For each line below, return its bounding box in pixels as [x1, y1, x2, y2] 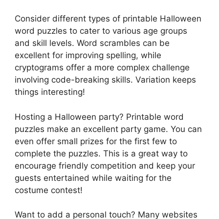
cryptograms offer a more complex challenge [15, 63, 190, 73]
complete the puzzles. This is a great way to [15, 148, 188, 158]
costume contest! [15, 185, 83, 195]
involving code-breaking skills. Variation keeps [15, 75, 196, 85]
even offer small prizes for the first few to [15, 136, 177, 146]
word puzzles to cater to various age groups [15, 26, 187, 36]
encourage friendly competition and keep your [15, 160, 195, 171]
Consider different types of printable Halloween [15, 14, 201, 24]
